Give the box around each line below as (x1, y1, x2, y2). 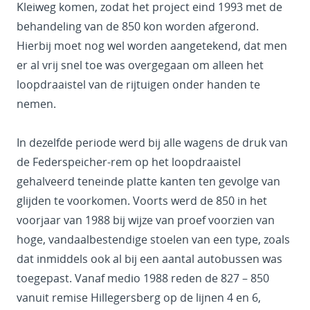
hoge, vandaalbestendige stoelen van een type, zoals (17, 232, 290, 248)
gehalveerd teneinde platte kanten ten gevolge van (17, 174, 280, 190)
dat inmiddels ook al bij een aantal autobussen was (17, 251, 282, 267)
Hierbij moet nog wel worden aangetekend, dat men (17, 38, 287, 54)
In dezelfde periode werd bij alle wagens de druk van (17, 135, 288, 151)
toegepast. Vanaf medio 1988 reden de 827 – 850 (17, 271, 269, 286)
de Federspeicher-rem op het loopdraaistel (17, 154, 241, 170)
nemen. (17, 96, 56, 112)
